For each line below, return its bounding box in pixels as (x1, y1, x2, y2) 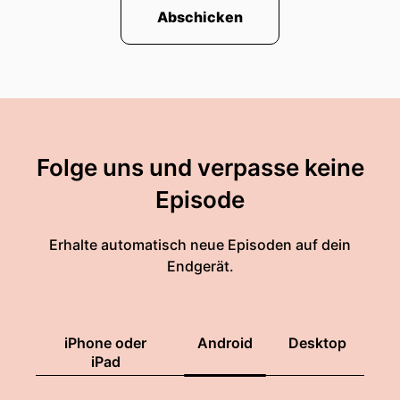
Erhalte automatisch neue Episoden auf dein (49, 236, 351, 254)
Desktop (288, 334, 346, 352)
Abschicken (157, 8, 243, 26)
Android (197, 334, 253, 352)
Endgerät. (166, 257, 234, 275)
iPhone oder (64, 334, 146, 352)
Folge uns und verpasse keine (36, 154, 364, 181)
